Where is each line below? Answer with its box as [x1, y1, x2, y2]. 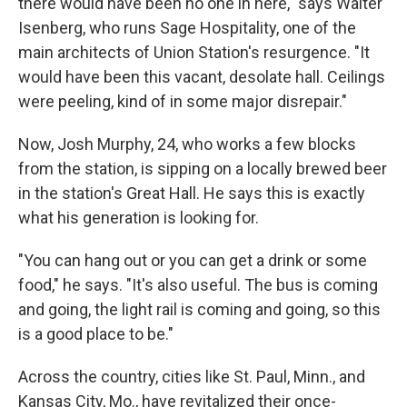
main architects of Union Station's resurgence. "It [18, 42, 370, 62]
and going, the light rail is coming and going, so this [18, 299, 381, 319]
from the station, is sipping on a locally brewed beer [18, 158, 387, 178]
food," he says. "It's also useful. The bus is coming [18, 274, 378, 294]
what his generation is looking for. [18, 207, 259, 227]
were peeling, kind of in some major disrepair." [18, 91, 347, 111]
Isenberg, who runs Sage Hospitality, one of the [18, 17, 356, 37]
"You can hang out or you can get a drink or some [18, 250, 367, 270]
